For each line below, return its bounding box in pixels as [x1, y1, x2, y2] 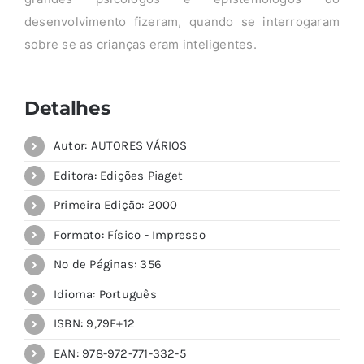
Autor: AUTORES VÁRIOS [53, 138, 188, 154]
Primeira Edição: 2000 [53, 197, 178, 213]
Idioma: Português [53, 286, 157, 301]
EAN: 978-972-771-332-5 [53, 345, 186, 361]
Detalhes [24, 96, 110, 120]
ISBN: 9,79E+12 [53, 316, 136, 331]
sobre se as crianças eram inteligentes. [24, 37, 257, 53]
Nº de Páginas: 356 [53, 257, 162, 272]
